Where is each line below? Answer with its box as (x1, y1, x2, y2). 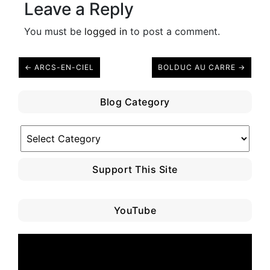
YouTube (113, 204, 157, 217)
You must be (24, 25, 84, 38)
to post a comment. (127, 25, 220, 38)
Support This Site (92, 163, 178, 176)
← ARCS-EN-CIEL (25, 63, 94, 72)
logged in (84, 25, 127, 38)
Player (17, 249, 46, 262)
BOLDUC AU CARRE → (158, 63, 245, 72)
